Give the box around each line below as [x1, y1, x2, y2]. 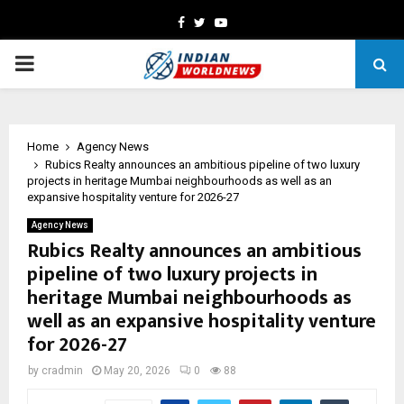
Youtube [225, 14, 275, 29]
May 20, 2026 [104, 364, 170, 377]
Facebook [183, 14, 239, 29]
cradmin [41, 364, 83, 377]
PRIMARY [14, 50, 106, 76]
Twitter [204, 14, 246, 29]
